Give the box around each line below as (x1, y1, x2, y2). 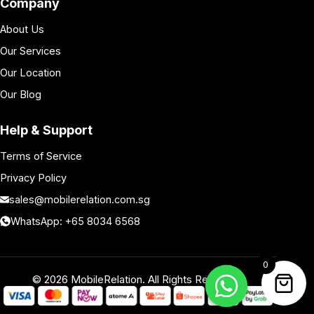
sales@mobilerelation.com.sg (9, 193, 151, 205)
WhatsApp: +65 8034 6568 (11, 215, 140, 227)
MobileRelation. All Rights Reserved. (67, 273, 245, 286)
